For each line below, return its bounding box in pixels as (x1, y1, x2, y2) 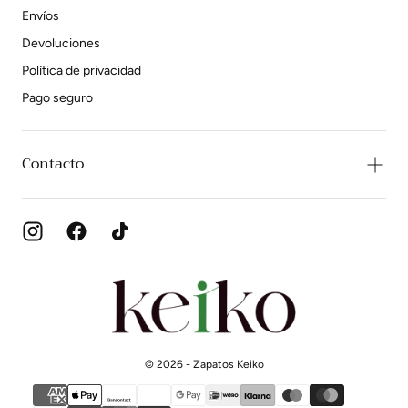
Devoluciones (22, 36, 100, 51)
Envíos (22, 8, 59, 24)
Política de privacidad (22, 63, 141, 78)
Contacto (22, 151, 84, 177)
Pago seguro (22, 90, 93, 106)
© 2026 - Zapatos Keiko (144, 357, 264, 371)
